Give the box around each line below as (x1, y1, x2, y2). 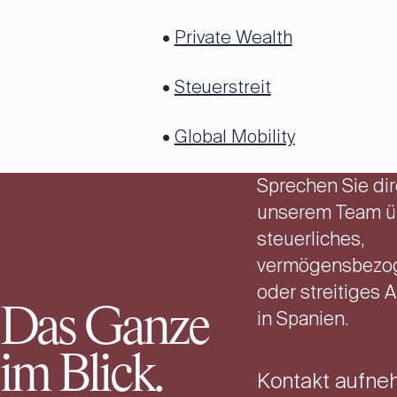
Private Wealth (174, 26, 292, 49)
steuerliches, (256, 227, 364, 252)
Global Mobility (174, 125, 295, 148)
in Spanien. (256, 307, 348, 331)
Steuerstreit (174, 75, 271, 98)
